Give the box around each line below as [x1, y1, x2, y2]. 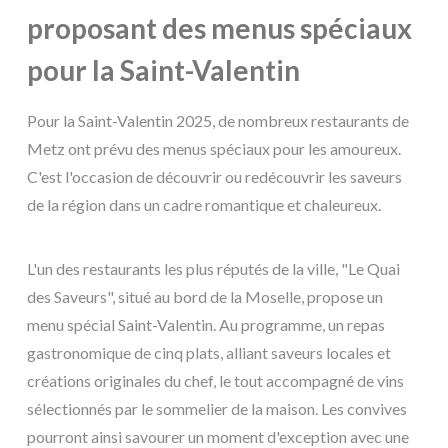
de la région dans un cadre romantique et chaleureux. [27, 194, 381, 214]
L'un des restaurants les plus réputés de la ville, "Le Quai [27, 258, 400, 278]
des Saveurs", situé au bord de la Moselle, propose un [27, 286, 383, 306]
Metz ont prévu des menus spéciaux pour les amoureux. [27, 138, 401, 158]
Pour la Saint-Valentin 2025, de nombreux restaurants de [27, 110, 409, 130]
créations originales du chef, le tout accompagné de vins [27, 370, 404, 390]
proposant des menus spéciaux [27, 10, 412, 45]
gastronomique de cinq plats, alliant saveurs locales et [27, 342, 391, 362]
